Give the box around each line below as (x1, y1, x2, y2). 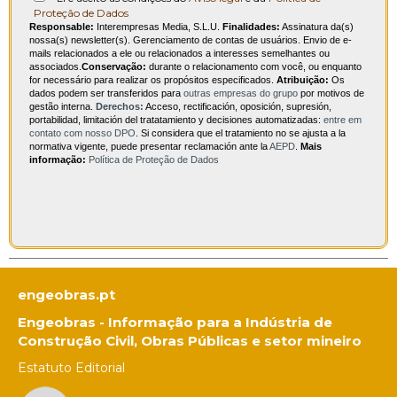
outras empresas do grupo (183, 88, 298, 99)
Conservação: (82, 61, 146, 73)
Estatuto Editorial (18, 360, 125, 377)
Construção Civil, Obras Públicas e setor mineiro (18, 332, 362, 350)
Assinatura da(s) (280, 21, 354, 33)
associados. (29, 61, 82, 73)
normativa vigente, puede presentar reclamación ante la (29, 141, 269, 152)
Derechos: (96, 101, 144, 113)
